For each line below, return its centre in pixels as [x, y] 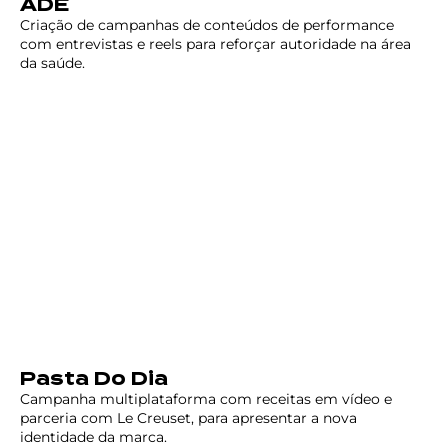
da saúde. [52, 62]
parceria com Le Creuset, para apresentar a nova [188, 418]
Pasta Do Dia [96, 379]
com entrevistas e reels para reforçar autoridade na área [215, 43]
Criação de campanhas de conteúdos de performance [207, 24]
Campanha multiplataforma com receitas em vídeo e [206, 399]
